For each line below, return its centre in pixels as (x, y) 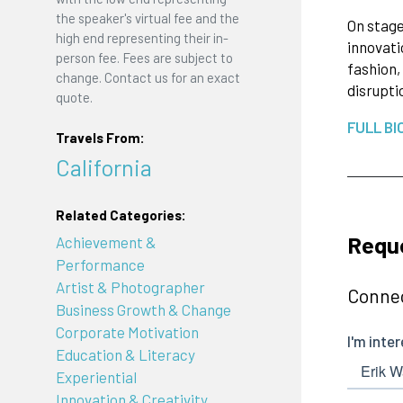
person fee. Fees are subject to (144, 57)
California (103, 166)
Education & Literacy (125, 354)
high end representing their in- (142, 37)
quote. (74, 97)
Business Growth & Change (143, 309)
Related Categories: (121, 215)
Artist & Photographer (130, 287)
